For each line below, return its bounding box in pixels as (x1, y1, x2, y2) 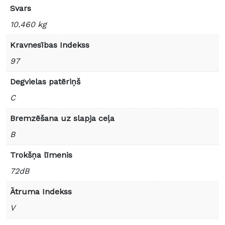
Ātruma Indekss (10, 187, 72, 197)
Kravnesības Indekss (10, 40, 89, 50)
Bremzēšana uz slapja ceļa (10, 114, 115, 124)
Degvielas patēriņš (10, 77, 80, 87)
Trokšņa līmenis (10, 150, 72, 160)
